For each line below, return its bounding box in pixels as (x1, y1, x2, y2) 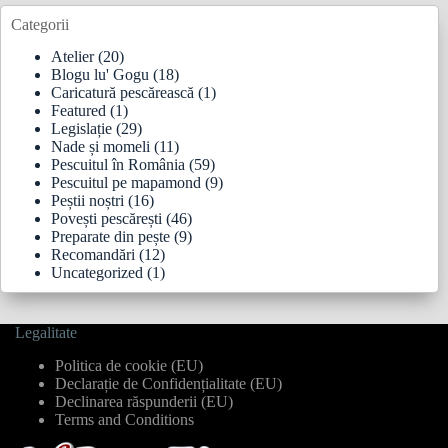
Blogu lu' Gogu (51, 66, 149, 84)
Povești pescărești (51, 210, 162, 228)
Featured (51, 102, 106, 120)
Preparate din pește (51, 228, 170, 246)
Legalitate (15, 323, 77, 341)
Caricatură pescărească (51, 84, 194, 102)
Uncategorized (51, 264, 143, 282)
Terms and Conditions (55, 410, 194, 428)
